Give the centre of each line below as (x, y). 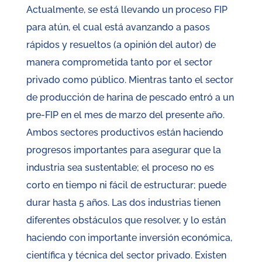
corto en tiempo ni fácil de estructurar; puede (126, 185)
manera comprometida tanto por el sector (119, 63)
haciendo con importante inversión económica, (129, 238)
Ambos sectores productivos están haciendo (125, 133)
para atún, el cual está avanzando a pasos (118, 27)
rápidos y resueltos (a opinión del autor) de (121, 45)
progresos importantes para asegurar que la (123, 150)
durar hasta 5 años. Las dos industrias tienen (123, 203)
